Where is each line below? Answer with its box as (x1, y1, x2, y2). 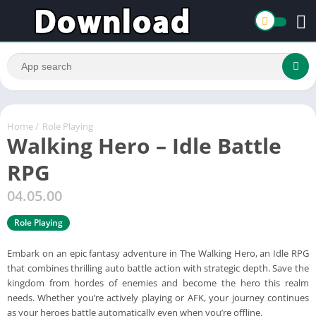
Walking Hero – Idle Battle (7, 130, 281, 160)
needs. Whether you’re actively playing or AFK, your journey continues (7, 291, 309, 304)
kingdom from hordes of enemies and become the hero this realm (7, 276, 309, 289)
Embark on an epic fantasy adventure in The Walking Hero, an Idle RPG (7, 246, 309, 260)
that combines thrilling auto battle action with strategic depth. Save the (7, 261, 309, 274)
